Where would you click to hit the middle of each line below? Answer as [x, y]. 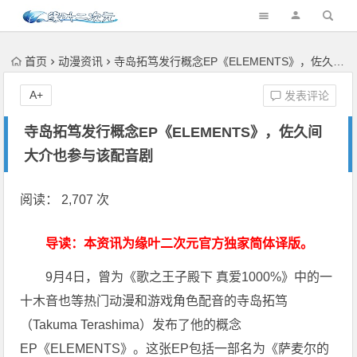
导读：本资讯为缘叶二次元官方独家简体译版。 [180, 243]
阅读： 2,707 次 [65, 200]
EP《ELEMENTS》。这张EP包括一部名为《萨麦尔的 [175, 349]
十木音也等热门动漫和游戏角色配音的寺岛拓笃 [154, 301]
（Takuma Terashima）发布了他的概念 [131, 325]
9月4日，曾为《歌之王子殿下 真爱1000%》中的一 [189, 277]
